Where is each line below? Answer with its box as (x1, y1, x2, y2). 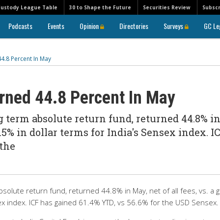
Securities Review (143, 4, 191, 11)
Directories (119, 21, 148, 31)
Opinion (80, 21, 100, 31)
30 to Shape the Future (69, 4, 131, 11)
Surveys (164, 21, 185, 31)
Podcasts (8, 21, 32, 31)
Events (48, 21, 64, 31)
